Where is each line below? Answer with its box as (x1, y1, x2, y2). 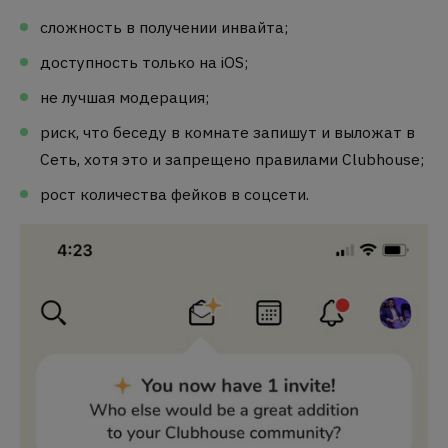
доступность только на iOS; (40, 52, 248, 73)
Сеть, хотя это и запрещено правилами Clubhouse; (40, 148, 424, 169)
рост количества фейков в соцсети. (40, 183, 309, 204)
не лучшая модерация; (40, 87, 209, 108)
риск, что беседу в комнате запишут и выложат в (40, 121, 415, 142)
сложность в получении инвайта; (40, 17, 288, 38)
